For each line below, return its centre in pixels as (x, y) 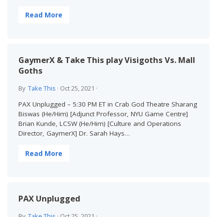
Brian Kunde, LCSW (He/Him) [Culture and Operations (100, 124)
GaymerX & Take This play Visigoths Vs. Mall (107, 60)
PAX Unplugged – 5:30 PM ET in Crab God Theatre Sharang (108, 104)
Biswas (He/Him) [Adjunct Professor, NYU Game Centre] (103, 114)
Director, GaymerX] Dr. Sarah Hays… (74, 133)
